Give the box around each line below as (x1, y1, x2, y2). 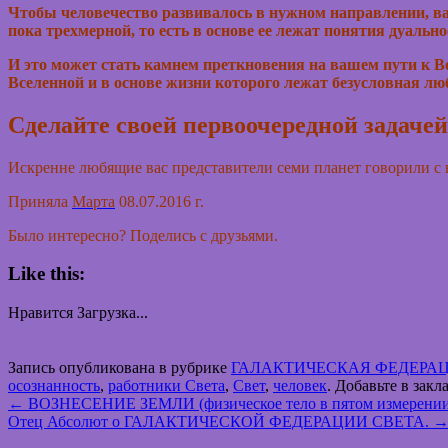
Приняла (8, 192, 68, 210)
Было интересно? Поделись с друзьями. (8, 226, 278, 244)
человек (273, 377, 327, 395)
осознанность (8, 377, 100, 395)
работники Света (108, 377, 225, 395)
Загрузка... (77, 304, 148, 322)
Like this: (8, 263, 85, 285)
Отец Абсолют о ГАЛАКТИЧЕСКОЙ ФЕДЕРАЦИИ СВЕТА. (8, 413, 433, 431)
